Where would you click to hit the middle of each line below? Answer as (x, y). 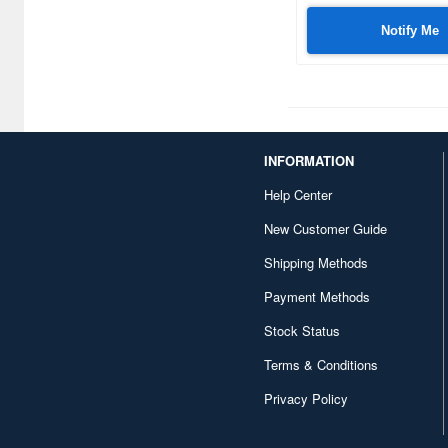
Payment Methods (317, 296)
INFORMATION (309, 160)
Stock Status (302, 330)
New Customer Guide (325, 228)
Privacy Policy (306, 398)
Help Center (298, 194)
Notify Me (410, 30)
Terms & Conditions (321, 364)
